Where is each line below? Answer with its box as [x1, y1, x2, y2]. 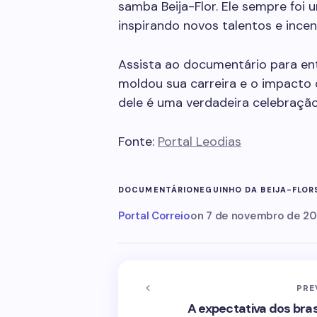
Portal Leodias [158, 133, 241, 150]
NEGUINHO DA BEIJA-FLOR [193, 185, 315, 195]
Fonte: [118, 133, 158, 150]
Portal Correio [118, 209, 190, 223]
